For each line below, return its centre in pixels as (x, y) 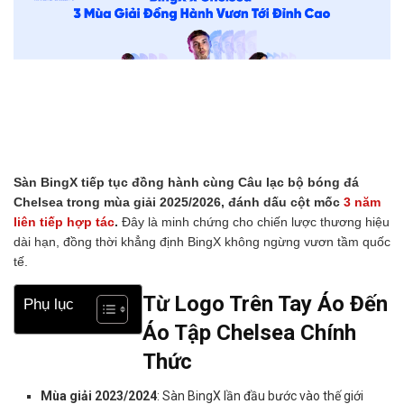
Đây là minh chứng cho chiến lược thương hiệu (254, 221)
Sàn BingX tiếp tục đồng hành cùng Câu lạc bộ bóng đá (186, 182)
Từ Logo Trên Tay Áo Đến (265, 303)
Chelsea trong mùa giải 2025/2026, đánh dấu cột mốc (179, 202)
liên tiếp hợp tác (64, 221)
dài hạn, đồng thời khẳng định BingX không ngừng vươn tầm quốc (202, 241)
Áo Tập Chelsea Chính (249, 332)
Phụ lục (49, 305)
